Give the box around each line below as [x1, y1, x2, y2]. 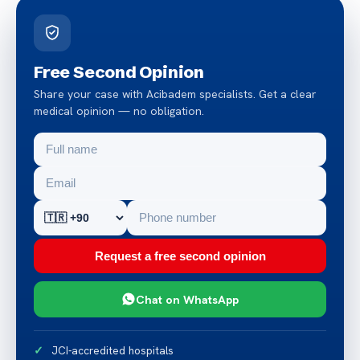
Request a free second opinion [94, 248, 266, 263]
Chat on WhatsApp [136, 291, 239, 307]
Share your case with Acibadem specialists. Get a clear [34, 86, 317, 101]
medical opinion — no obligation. [34, 103, 204, 118]
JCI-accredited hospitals [51, 342, 174, 358]
